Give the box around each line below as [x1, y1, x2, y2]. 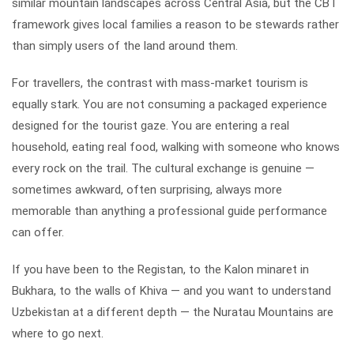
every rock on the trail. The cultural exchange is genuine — [12, 160, 314, 175]
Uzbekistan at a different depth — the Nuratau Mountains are [12, 304, 333, 319]
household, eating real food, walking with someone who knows [12, 139, 340, 154]
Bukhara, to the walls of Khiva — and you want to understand [12, 283, 331, 298]
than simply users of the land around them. [12, 38, 238, 53]
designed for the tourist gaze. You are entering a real [12, 118, 289, 133]
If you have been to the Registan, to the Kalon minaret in [12, 262, 309, 277]
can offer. [12, 224, 64, 239]
